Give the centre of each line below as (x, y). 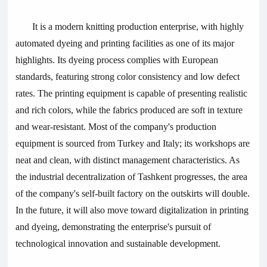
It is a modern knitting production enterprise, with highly (138, 26)
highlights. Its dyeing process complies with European (117, 60)
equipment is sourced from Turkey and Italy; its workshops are (133, 143)
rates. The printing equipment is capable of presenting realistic (132, 93)
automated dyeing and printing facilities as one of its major (125, 43)
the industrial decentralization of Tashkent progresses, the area (132, 176)
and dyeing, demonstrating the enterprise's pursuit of (114, 226)
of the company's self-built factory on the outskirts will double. (133, 193)
